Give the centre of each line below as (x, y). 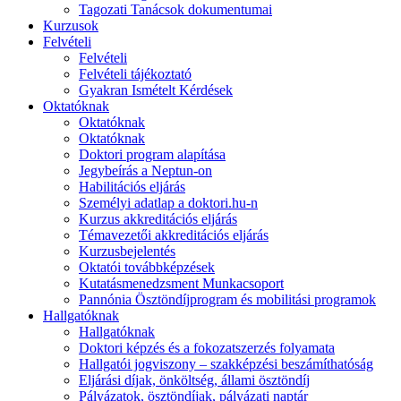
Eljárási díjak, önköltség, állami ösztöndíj (194, 380)
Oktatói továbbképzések (147, 267)
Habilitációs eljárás (132, 186)
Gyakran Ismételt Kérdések (156, 90)
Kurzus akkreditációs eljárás (158, 218)
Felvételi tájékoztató (135, 73)
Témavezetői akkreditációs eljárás (174, 235)
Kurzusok (71, 25)
